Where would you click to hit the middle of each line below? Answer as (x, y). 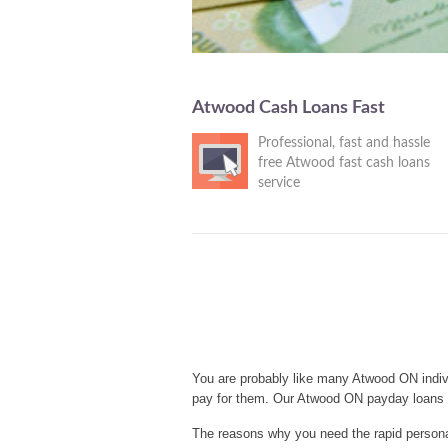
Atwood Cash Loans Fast (288, 108)
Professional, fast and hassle (344, 143)
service (279, 183)
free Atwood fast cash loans (344, 163)
